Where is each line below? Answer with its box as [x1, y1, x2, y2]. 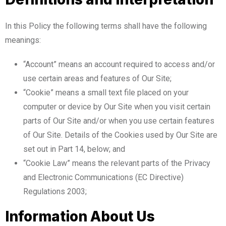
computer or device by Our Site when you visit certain [23, 101, 210, 111]
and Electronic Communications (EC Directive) [23, 172, 184, 182]
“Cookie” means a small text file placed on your [23, 87, 189, 97]
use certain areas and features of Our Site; [23, 73, 172, 83]
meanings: [5, 35, 41, 45]
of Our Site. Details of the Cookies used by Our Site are [23, 130, 217, 140]
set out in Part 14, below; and [23, 144, 125, 154]
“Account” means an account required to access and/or [23, 59, 215, 69]
